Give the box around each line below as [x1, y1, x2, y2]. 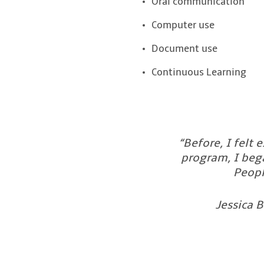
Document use [151, 43, 217, 55]
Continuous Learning [151, 67, 246, 79]
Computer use [151, 19, 214, 32]
